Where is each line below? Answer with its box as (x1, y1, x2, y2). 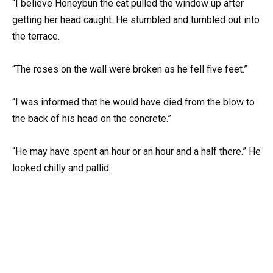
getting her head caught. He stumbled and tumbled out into (12, 13, 260, 26)
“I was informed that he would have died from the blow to (12, 96, 255, 108)
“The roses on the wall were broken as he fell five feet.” (12, 63, 247, 76)
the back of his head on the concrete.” (12, 113, 171, 125)
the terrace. (12, 30, 60, 42)
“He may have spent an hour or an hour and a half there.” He (12, 146, 261, 158)
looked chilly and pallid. (12, 162, 111, 174)
